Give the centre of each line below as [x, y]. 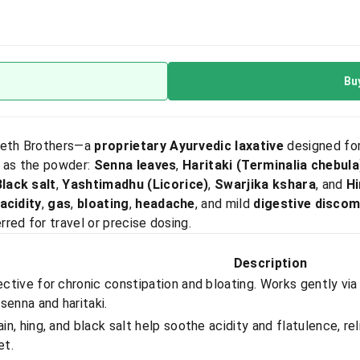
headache [165, 204]
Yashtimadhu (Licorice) [135, 184]
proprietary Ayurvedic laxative [189, 146]
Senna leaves [135, 165]
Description [270, 263]
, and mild [224, 204]
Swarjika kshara [265, 184]
